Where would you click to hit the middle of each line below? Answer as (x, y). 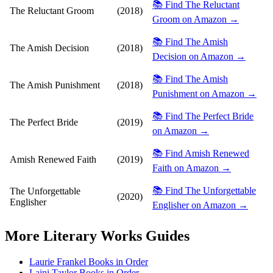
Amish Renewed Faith (53, 160)
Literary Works (93, 236)
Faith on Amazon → (192, 168)
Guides (166, 236)
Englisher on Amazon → (200, 205)
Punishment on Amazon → (204, 94)
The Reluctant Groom (52, 11)
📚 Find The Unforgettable (204, 191)
